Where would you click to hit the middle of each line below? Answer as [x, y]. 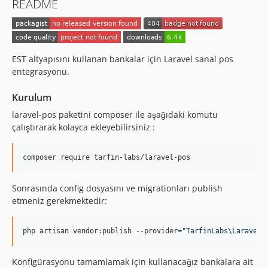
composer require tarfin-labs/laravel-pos [106, 157]
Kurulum [32, 97]
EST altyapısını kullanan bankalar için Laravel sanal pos [123, 59]
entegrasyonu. [41, 71]
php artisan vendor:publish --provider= [102, 231]
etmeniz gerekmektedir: [60, 200]
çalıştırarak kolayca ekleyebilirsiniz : [83, 127]
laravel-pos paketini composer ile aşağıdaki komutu [115, 114]
